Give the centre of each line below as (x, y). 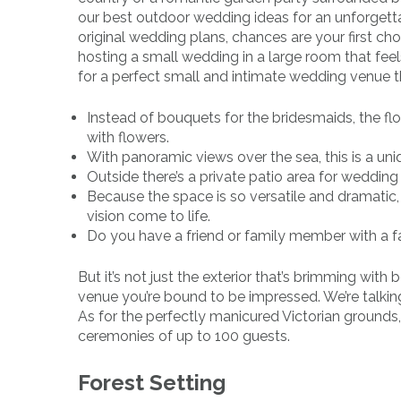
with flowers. (128, 137)
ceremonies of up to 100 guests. (184, 336)
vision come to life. (149, 216)
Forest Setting (152, 382)
